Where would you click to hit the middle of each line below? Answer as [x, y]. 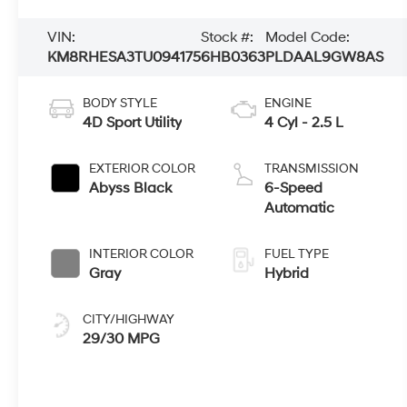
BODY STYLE [120, 104]
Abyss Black [131, 189]
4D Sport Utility [133, 123]
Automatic [300, 208]
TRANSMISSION [312, 169]
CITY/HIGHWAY [129, 320]
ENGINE [288, 104]
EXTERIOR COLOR [143, 169]
